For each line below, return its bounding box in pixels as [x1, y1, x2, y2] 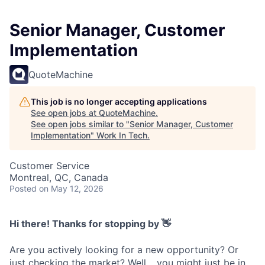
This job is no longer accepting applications [31, 96, 207, 107]
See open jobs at [31, 108, 99, 118]
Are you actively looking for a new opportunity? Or [9, 244, 238, 256]
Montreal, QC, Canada [9, 172, 108, 184]
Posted [9, 183, 37, 194]
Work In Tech [96, 130, 147, 141]
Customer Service [9, 160, 89, 172]
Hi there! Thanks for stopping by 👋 [9, 218, 171, 230]
